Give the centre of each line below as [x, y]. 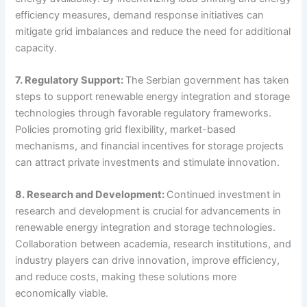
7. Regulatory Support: [71, 80]
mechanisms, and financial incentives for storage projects [150, 146]
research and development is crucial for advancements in [148, 211]
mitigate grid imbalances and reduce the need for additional [153, 31]
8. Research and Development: [91, 195]
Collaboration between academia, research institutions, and [153, 244]
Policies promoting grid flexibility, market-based [126, 129]
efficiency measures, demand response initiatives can [140, 15]
